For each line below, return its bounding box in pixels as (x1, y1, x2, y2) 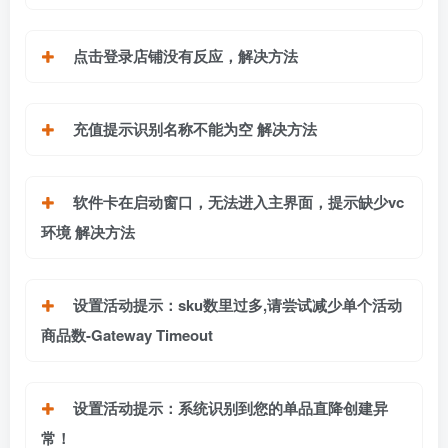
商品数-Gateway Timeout (41, 324, 213, 347)
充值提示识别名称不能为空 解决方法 (73, 118, 317, 141)
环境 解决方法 (41, 221, 135, 244)
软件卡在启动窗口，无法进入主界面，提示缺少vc (73, 191, 404, 214)
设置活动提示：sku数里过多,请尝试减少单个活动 (73, 294, 402, 317)
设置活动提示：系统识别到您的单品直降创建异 (73, 397, 388, 420)
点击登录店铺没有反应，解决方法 (73, 45, 298, 68)
